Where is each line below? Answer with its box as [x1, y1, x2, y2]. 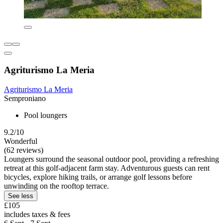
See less [8, 192, 33, 200]
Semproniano [4, 94, 46, 103]
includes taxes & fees [4, 210, 70, 219]
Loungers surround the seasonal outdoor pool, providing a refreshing [4, 154, 219, 163]
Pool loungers [24, 111, 67, 119]
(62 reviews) [4, 145, 43, 154]
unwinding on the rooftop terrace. [4, 181, 109, 190]
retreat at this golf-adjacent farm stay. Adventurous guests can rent [4, 163, 210, 172]
